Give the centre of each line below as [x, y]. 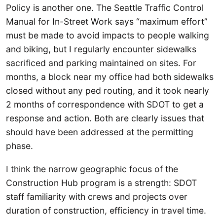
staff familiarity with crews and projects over [97, 197]
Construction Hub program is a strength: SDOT [101, 183]
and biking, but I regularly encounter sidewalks [101, 49]
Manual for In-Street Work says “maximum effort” [107, 22]
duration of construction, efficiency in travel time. [106, 211]
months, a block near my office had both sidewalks [110, 77]
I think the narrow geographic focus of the [92, 169]
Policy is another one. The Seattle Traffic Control [105, 8]
